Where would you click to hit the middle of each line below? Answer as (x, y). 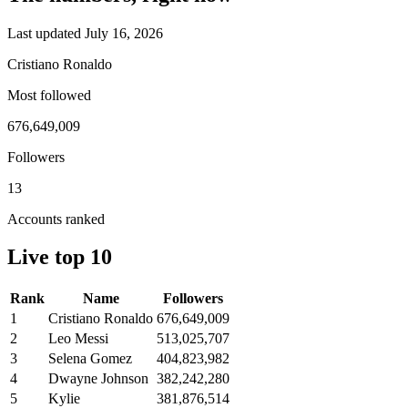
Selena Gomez (90, 359)
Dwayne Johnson (98, 379)
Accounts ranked (56, 219)
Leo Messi (78, 339)
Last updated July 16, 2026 (85, 33)
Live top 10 (60, 257)
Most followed (49, 95)
